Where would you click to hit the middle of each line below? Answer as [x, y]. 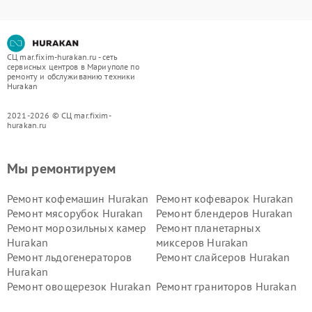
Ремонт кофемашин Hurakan [78, 199]
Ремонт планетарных [208, 228]
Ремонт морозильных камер [77, 228]
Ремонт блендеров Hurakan [225, 213]
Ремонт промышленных [66, 301]
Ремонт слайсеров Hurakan [223, 257]
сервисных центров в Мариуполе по [73, 67]
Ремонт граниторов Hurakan [226, 287]
